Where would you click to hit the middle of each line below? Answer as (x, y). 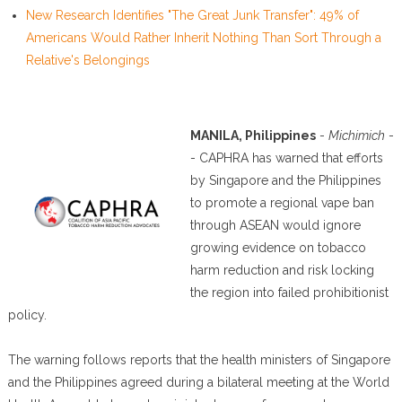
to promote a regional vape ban (282, 203)
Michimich (356, 135)
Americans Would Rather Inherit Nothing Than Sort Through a (203, 38)
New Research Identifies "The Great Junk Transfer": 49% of (192, 15)
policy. (27, 315)
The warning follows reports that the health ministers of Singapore (199, 360)
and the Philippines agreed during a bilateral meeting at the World (198, 382)
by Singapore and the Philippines (285, 180)
